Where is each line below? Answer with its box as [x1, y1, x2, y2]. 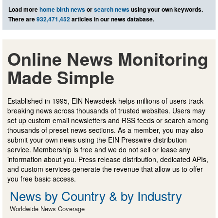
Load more [8, 5, 39, 14]
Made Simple [7, 64, 114, 90]
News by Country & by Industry [10, 186, 182, 205]
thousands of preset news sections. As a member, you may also [7, 125, 203, 135]
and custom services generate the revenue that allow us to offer [7, 164, 203, 174]
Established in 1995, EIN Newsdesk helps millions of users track [7, 96, 203, 106]
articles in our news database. [70, 15, 154, 24]
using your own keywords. [129, 5, 203, 14]
